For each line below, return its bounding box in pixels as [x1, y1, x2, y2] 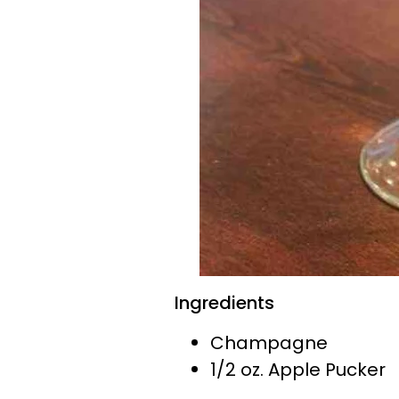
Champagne [210, 330, 328, 355]
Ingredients [175, 290, 274, 315]
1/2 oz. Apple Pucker [210, 357, 386, 382]
